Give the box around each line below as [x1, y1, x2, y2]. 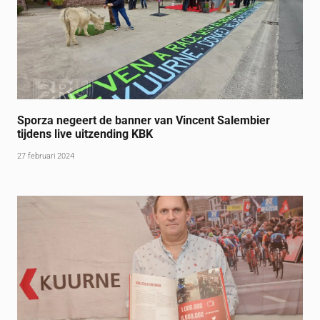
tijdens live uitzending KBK [17, 127, 154, 141]
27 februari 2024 [17, 151, 75, 161]
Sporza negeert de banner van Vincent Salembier [17, 114, 271, 128]
